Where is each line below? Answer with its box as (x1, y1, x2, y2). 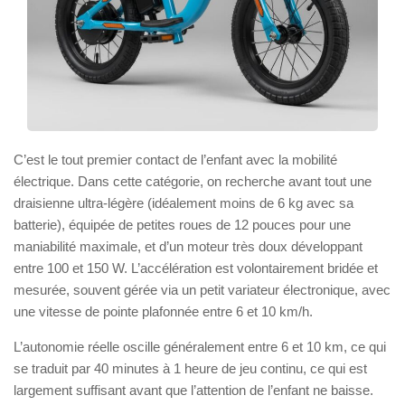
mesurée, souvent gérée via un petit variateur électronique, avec (14, 281, 391, 297)
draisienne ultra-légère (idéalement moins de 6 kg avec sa (14, 194, 353, 211)
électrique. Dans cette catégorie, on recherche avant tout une (14, 173, 372, 189)
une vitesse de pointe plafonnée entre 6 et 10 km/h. (14, 303, 313, 319)
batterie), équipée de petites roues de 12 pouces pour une (14, 216, 351, 232)
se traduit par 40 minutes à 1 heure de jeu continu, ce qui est (14, 360, 367, 376)
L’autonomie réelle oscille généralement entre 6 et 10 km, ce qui (14, 338, 386, 354)
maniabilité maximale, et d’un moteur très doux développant (14, 238, 363, 254)
